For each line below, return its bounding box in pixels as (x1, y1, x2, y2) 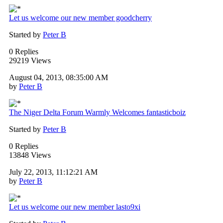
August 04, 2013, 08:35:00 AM (9, 73, 108, 82)
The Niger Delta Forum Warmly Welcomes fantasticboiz (9, 108, 186, 117)
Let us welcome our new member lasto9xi (9, 203, 140, 212)
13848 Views (9, 151, 51, 160)
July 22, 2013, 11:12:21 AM (9, 168, 98, 177)
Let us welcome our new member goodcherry (9, 13, 152, 22)
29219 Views (9, 56, 51, 65)
